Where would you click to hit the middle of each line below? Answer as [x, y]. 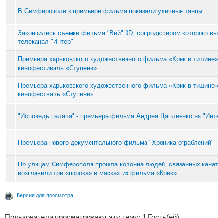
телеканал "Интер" [45, 41]
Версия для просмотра [45, 195]
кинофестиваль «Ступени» [57, 68]
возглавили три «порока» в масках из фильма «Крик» [97, 173]
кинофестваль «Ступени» [56, 94]
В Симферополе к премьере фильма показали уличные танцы [110, 11]
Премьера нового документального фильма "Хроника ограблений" [116, 142]
